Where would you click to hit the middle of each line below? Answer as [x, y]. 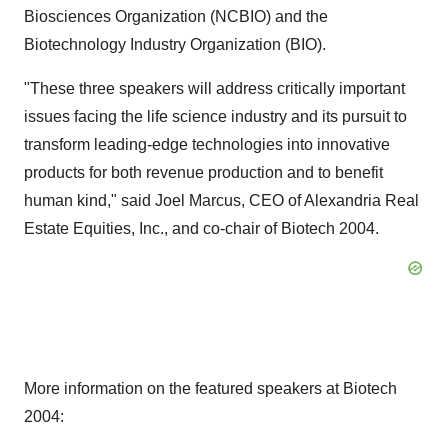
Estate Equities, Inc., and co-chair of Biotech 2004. [201, 228]
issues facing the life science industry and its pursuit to [215, 116]
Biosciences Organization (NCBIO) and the [176, 16]
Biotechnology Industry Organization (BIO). [175, 44]
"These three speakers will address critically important [214, 88]
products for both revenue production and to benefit [203, 172]
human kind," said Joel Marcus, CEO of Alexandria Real [221, 200]
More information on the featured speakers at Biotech [210, 388]
